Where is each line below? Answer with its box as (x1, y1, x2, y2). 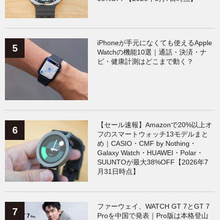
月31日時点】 (97, 167, 140, 175)
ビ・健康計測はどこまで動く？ (97, 57, 194, 66)
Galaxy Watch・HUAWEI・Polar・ (97, 148, 204, 157)
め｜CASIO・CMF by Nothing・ (97, 139, 197, 147)
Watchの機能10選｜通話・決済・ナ (97, 48, 207, 56)
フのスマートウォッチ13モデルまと (97, 130, 209, 138)
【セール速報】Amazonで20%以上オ (97, 120, 213, 129)
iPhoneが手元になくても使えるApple (97, 39, 213, 47)
